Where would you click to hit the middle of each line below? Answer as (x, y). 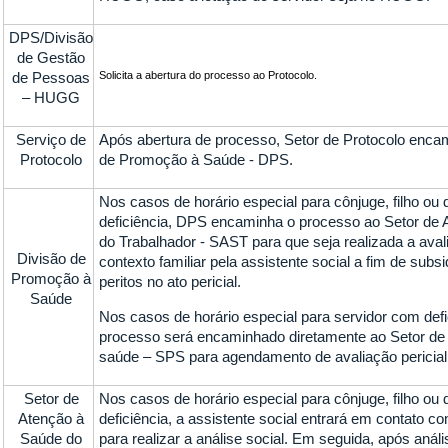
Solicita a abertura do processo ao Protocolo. (208, 75)
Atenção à (51, 418)
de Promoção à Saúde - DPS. (196, 159)
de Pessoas (51, 77)
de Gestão (51, 57)
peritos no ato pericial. (170, 281)
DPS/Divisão (51, 37)
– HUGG (51, 97)
